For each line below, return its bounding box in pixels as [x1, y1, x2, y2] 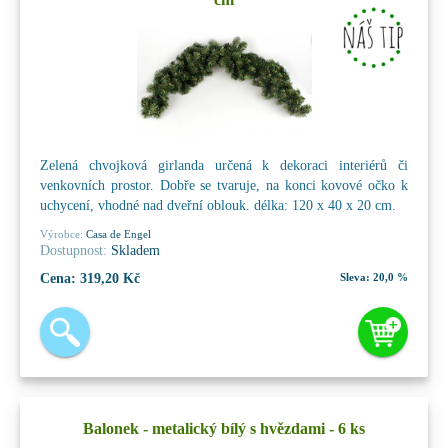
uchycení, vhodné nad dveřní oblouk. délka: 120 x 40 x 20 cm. [40, 197, 396, 213]
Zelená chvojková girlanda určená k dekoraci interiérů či [40, 157, 408, 173]
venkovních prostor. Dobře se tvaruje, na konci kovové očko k [40, 177, 408, 193]
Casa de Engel [83, 227, 151, 240]
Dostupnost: [40, 242, 107, 258]
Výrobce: [40, 227, 83, 240]
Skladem [107, 242, 160, 258]
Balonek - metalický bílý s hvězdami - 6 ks [83, 419, 365, 437]
